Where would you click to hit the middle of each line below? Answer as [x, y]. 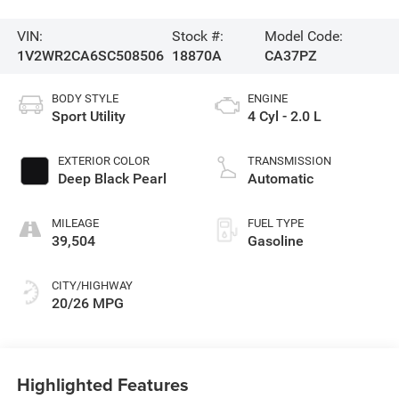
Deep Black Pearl [112, 178]
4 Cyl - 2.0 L [285, 116]
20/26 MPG [87, 303]
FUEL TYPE [276, 223]
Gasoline [276, 240]
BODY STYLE [85, 98]
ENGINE [268, 98]
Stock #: [197, 36]
